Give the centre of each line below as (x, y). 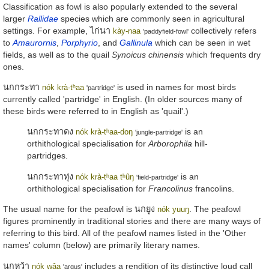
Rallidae (43, 18)
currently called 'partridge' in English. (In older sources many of (122, 99)
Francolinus (171, 188)
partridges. (47, 156)
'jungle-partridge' (159, 132)
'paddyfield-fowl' (166, 31)
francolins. (213, 188)
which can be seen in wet (201, 42)
